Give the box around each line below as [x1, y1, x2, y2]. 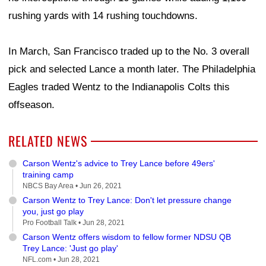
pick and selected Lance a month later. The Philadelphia [8, 64, 255, 75]
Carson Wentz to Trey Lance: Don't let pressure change [23, 195, 232, 205]
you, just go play [23, 207, 84, 217]
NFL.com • [23, 255, 58, 264]
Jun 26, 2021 [80, 182, 122, 191]
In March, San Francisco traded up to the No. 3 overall [8, 46, 249, 58]
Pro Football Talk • [23, 218, 83, 227]
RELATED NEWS [8, 131, 87, 151]
